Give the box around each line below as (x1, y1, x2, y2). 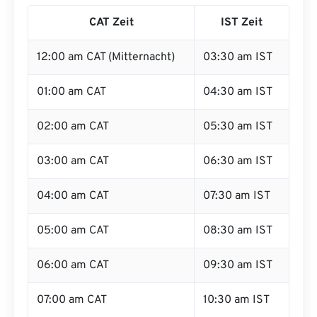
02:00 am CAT (37, 120, 109, 134)
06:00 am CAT (37, 258, 109, 272)
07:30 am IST (203, 189, 270, 203)
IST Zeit (221, 16, 263, 30)
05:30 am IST (203, 120, 272, 134)
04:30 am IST (203, 85, 272, 99)
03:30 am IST (203, 50, 272, 64)
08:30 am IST (203, 224, 272, 238)
